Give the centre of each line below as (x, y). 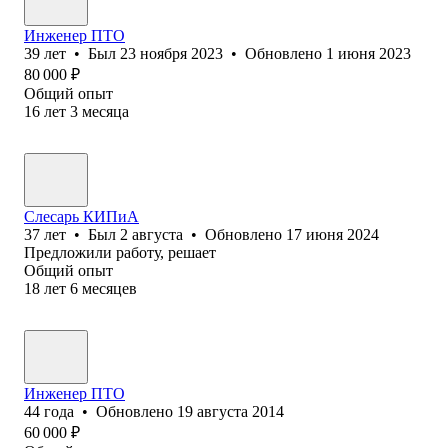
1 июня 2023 (368, 53)
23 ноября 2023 (171, 53)
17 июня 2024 (332, 234)
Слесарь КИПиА (81, 216)
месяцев (109, 288)
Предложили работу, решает (120, 252)
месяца (105, 111)
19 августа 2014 (230, 411)
